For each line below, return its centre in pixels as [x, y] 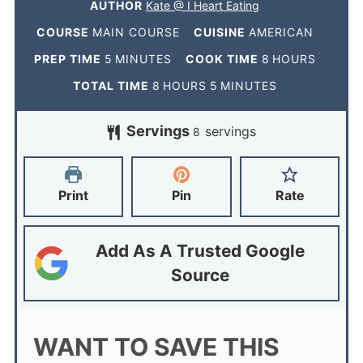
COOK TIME [223, 59]
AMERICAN [281, 32]
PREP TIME [69, 59]
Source [200, 275]
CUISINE [221, 32]
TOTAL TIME [112, 86]
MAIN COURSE [136, 32]
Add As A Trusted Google [200, 251]
